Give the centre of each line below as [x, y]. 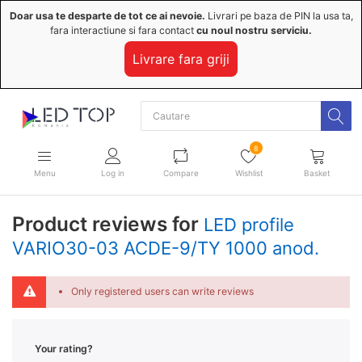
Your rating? [64, 348]
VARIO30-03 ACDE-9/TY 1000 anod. [166, 248]
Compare [181, 173]
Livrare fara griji [181, 59]
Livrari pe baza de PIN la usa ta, [279, 16]
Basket [318, 173]
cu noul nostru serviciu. [254, 30]
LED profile [249, 224]
